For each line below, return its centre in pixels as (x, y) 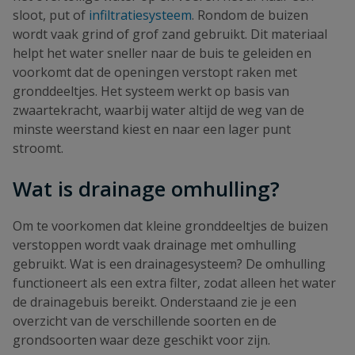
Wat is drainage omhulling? (146, 189)
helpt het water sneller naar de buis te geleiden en (162, 53)
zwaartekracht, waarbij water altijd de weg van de (158, 110)
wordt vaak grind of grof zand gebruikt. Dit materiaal (170, 34)
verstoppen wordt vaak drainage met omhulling (155, 245)
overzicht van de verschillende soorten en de (145, 321)
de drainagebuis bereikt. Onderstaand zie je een (155, 302)
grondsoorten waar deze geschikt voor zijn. (141, 340)
